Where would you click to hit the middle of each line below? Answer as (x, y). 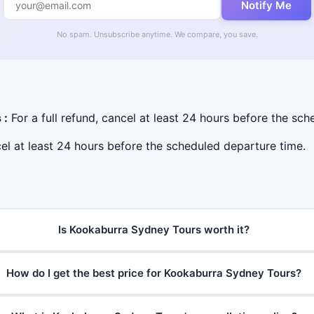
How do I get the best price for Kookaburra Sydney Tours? (154, 273)
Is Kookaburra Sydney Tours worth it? (154, 230)
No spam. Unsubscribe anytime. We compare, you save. (157, 35)
